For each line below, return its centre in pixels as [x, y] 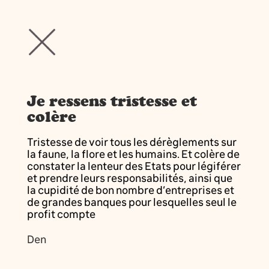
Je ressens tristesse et [112, 101]
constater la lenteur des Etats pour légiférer [134, 166]
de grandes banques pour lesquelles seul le [131, 202]
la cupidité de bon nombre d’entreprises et [130, 190]
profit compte [61, 214]
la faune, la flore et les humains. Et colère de [133, 154]
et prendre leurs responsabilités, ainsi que [129, 178]
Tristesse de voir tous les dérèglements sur [131, 142]
